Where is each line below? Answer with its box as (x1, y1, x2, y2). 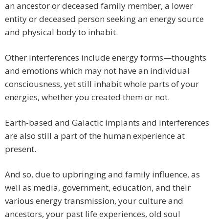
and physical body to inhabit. (5, 26, 118, 38)
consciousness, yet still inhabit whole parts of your (5, 78, 199, 90)
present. (5, 143, 36, 155)
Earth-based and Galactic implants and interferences (5, 117, 209, 129)
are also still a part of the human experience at (5, 130, 185, 142)
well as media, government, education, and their (5, 182, 191, 194)
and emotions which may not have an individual (5, 65, 190, 77)
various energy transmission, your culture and (5, 195, 183, 207)
